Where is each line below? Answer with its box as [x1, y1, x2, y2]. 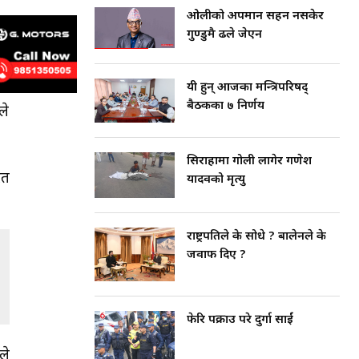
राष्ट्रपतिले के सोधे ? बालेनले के [187, 228, 326, 244]
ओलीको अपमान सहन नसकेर [187, 9, 324, 24]
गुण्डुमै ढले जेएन [187, 27, 262, 42]
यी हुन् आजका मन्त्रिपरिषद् [187, 80, 308, 96]
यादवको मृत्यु [187, 172, 245, 188]
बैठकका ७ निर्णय [187, 99, 264, 115]
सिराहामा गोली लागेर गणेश [187, 154, 312, 170]
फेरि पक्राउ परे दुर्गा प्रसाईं [187, 312, 293, 328]
